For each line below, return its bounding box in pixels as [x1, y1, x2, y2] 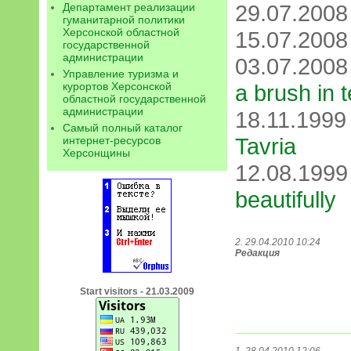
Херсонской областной [63, 25, 179, 38]
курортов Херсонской [63, 79, 172, 92]
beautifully [235, 186, 336, 212]
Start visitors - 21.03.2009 [80, 285, 194, 297]
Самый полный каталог [63, 121, 183, 134]
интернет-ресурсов [63, 133, 161, 147]
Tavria [235, 133, 296, 159]
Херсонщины [63, 146, 130, 159]
